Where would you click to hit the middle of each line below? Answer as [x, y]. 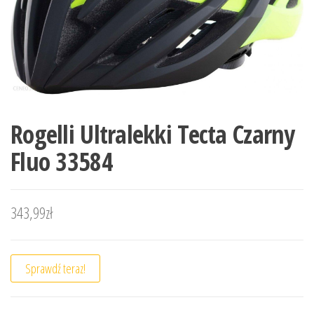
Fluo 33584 [62, 161]
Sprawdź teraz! [55, 268]
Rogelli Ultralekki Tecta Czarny [153, 134]
